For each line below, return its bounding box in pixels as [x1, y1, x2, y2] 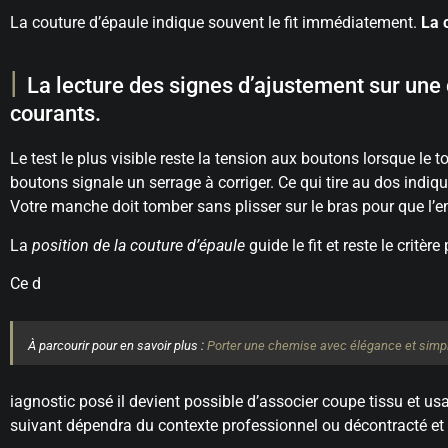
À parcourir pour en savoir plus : [28, 338, 207, 354]
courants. [10, 101, 101, 127]
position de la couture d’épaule [32, 235, 245, 255]
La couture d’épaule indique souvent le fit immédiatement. [10, 13, 421, 33]
